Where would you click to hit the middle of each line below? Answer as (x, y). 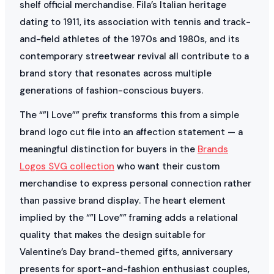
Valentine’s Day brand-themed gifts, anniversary (126, 252)
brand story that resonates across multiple (116, 73)
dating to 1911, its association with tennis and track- (135, 22)
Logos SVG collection (67, 166)
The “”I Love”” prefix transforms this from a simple (129, 115)
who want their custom (167, 166)
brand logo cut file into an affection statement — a (131, 132)
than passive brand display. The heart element (123, 200)
